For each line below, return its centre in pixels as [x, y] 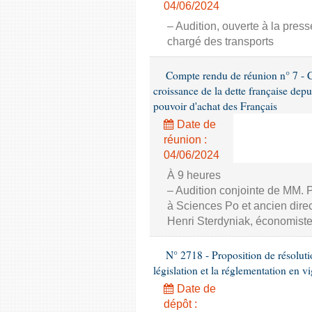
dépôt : [180, 304]
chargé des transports [220, 41]
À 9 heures [194, 175]
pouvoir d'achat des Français [215, 106]
